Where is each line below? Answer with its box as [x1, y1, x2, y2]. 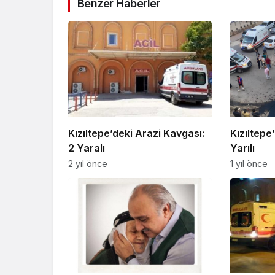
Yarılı [230, 141, 255, 154]
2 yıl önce [68, 158, 107, 169]
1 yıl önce [230, 158, 268, 169]
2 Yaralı [68, 141, 105, 154]
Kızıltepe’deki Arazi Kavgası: [68, 126, 204, 139]
